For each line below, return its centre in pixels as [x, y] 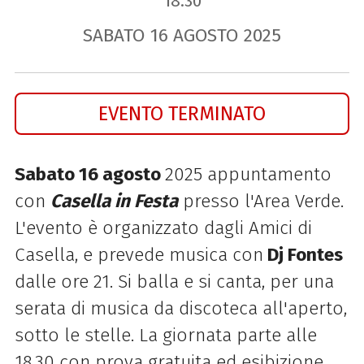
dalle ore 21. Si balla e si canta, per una [174, 282]
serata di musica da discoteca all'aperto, [180, 309]
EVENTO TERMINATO [182, 114]
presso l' [215, 201]
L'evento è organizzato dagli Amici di [163, 228]
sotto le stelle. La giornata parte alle [165, 336]
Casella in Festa [114, 201]
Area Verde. [298, 201]
